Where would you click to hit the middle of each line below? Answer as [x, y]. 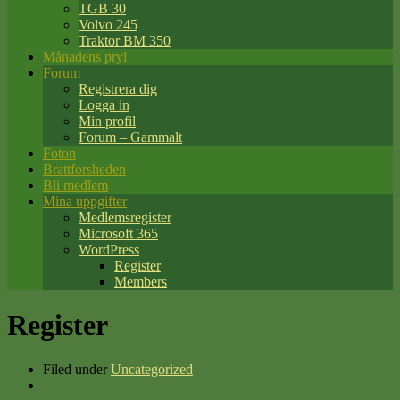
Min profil [107, 121]
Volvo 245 [108, 25]
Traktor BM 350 [125, 41]
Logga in [104, 105]
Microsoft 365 [118, 233]
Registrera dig [118, 89]
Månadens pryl [85, 57]
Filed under [77, 369]
